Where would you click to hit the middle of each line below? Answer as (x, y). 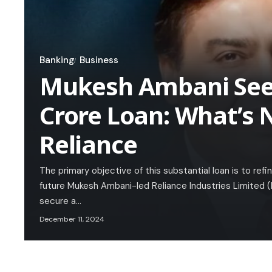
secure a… (60, 201)
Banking (57, 60)
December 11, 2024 (72, 219)
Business (99, 60)
